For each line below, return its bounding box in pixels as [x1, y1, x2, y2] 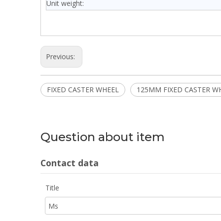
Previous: [46, 52, 77, 61]
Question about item [40, 130, 165, 144]
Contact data [40, 157, 99, 169]
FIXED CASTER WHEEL [47, 85, 119, 94]
